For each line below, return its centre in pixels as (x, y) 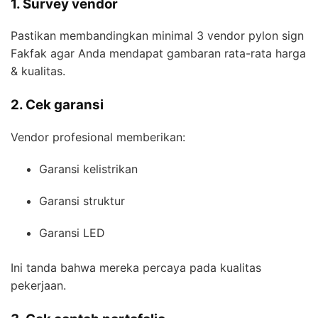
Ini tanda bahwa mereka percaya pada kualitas (136, 268)
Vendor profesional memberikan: (98, 137)
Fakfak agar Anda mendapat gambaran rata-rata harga (158, 54)
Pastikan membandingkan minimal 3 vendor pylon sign (157, 36)
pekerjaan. (38, 286)
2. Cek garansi (57, 105)
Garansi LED (72, 233)
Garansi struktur (82, 201)
